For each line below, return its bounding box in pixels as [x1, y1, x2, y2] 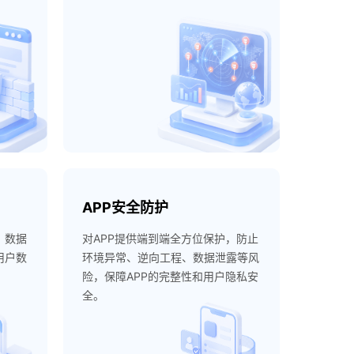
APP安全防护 [81, 199, 168, 216]
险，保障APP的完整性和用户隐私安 [81, 269, 258, 283]
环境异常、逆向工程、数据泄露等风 [81, 250, 259, 264]
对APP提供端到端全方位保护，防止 [81, 232, 258, 245]
